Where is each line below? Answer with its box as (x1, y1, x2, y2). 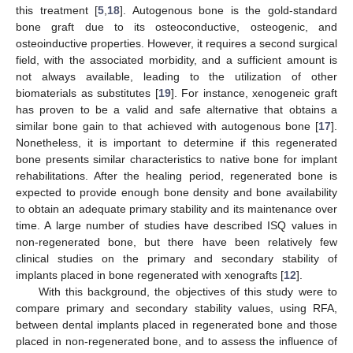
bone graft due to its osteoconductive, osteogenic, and (16, 20, 337, 33)
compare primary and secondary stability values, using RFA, (16, 301, 337, 314)
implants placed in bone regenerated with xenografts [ (16, 268, 284, 281)
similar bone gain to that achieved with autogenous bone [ (16, 119, 318, 132)
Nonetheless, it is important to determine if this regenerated (16, 136, 337, 149)
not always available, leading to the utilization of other (16, 69, 337, 83)
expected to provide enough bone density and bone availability (16, 185, 337, 199)
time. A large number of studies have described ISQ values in (16, 218, 337, 232)
